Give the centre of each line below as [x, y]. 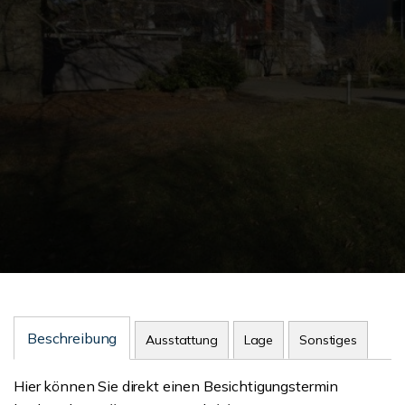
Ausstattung [182, 340]
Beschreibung [72, 338]
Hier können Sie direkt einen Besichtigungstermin [176, 386]
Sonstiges [328, 340]
